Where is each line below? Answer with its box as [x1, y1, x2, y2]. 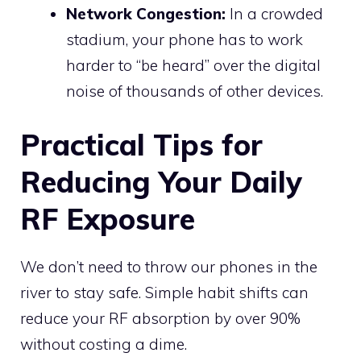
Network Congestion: [66, 3, 226, 23]
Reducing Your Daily [20, 164, 302, 201]
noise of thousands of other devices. [66, 81, 323, 101]
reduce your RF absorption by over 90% [20, 309, 301, 329]
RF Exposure [20, 201, 195, 238]
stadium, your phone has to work [66, 29, 303, 49]
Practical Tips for [20, 127, 263, 164]
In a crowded [226, 3, 323, 23]
